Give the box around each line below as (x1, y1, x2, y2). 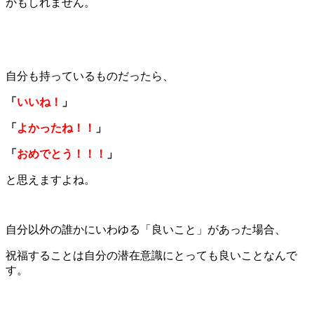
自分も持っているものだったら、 (6, 69, 174, 82)
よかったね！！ (17, 121, 95, 134)
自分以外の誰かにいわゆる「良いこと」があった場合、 (6, 223, 286, 235)
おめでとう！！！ (17, 147, 107, 160)
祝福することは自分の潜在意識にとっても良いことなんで (6, 249, 297, 261)
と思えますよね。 (6, 173, 95, 186)
